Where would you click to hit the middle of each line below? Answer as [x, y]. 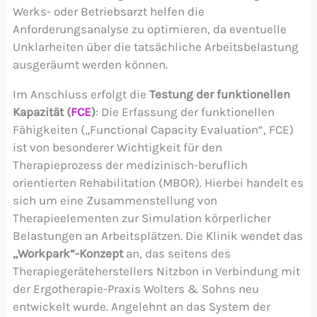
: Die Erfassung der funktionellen [185, 111]
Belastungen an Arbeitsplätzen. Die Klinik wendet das [157, 235]
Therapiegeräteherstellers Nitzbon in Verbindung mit [156, 271]
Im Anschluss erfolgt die [81, 94]
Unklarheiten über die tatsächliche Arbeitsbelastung [155, 46]
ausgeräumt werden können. [90, 64]
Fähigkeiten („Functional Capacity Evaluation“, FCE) [153, 129]
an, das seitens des [177, 253]
